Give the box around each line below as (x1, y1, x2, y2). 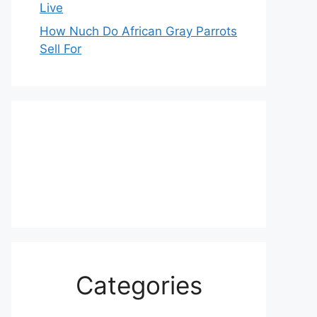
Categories (75, 270, 202, 300)
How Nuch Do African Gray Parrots (40, 24, 237, 38)
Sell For (40, 42, 81, 56)
